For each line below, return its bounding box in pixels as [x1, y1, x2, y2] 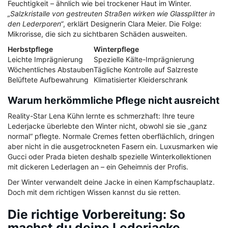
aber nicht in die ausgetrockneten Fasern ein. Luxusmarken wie [8, 142, 218, 151]
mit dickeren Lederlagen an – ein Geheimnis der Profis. [8, 162, 188, 172]
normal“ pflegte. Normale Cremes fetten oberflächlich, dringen [8, 132, 214, 141]
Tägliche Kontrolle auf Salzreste [94, 65, 198, 74]
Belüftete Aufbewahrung [8, 75, 89, 84]
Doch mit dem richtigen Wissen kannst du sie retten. [8, 188, 181, 197]
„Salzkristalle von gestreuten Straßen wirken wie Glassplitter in [8, 9, 215, 18]
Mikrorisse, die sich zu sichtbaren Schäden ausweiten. [8, 30, 187, 39]
